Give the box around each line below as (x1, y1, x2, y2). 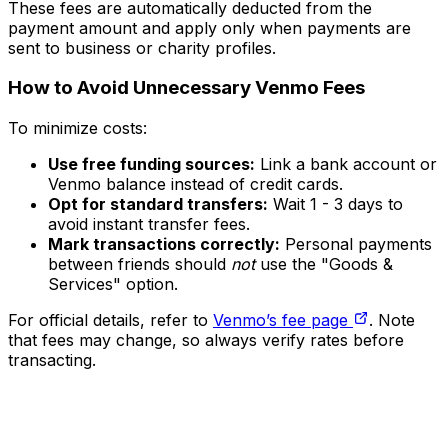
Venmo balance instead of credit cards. (48, 173, 343, 194)
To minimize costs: (8, 117, 147, 138)
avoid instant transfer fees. (48, 213, 250, 234)
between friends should (48, 253, 226, 274)
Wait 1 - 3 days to (268, 193, 403, 214)
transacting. (8, 349, 96, 370)
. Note (369, 309, 415, 330)
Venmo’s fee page (213, 309, 353, 330)
